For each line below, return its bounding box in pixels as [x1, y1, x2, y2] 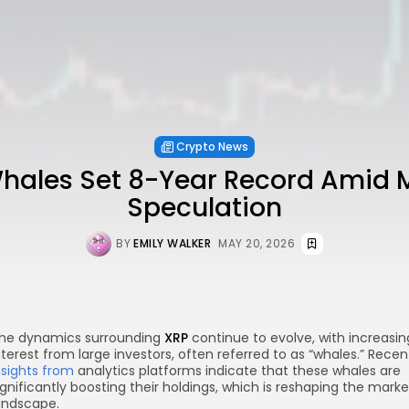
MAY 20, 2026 [218, 235, 295, 251]
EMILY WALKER [133, 235, 211, 251]
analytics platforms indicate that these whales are [74, 361, 401, 380]
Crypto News [176, 138, 248, 154]
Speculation [127, 189, 282, 225]
